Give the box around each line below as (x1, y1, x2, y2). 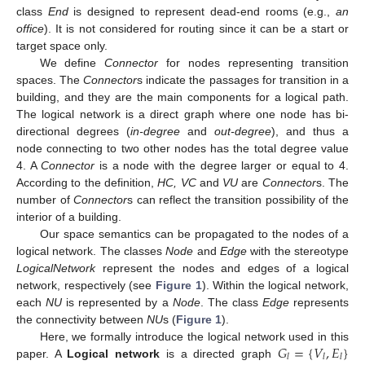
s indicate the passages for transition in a (137, 73, 350, 86)
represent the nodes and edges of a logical (95, 261, 349, 275)
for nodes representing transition (158, 55, 350, 69)
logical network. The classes (16, 244, 166, 257)
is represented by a (62, 295, 173, 309)
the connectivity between (16, 312, 147, 326)
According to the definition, (16, 175, 158, 189)
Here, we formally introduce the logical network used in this (39, 329, 349, 343)
